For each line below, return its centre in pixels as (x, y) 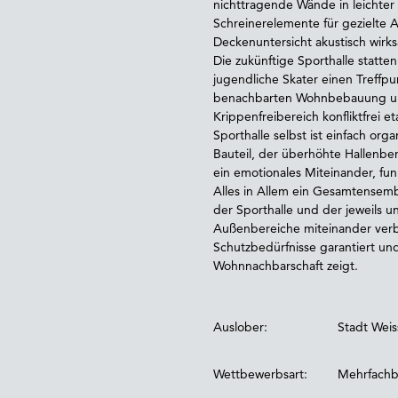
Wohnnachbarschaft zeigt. (286, 266)
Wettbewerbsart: (260, 374)
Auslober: (240, 327)
